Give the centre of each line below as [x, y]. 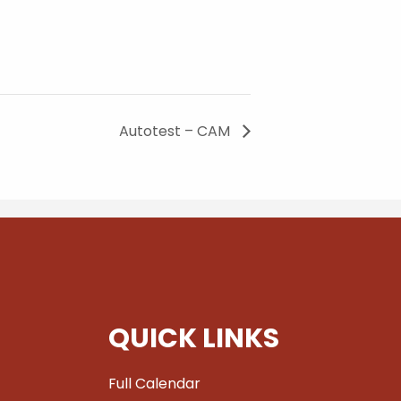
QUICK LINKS [194, 338]
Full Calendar [154, 383]
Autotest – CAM [176, 131]
